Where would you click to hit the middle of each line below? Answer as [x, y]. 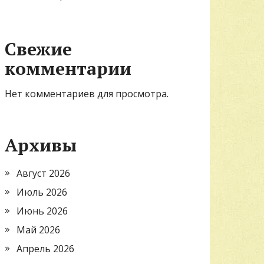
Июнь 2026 [42, 211]
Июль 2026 [42, 192]
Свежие [38, 49]
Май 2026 [38, 230]
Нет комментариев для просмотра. [87, 93]
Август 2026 [43, 173]
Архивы [41, 145]
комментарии [68, 68]
